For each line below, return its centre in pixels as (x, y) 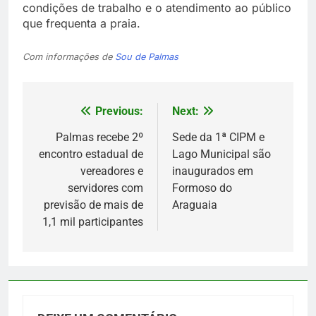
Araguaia (195, 205)
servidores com (105, 188)
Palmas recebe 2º (99, 138)
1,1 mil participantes (93, 222)
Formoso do (202, 188)
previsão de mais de (93, 205)
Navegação (79, 115)
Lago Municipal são (221, 154)
